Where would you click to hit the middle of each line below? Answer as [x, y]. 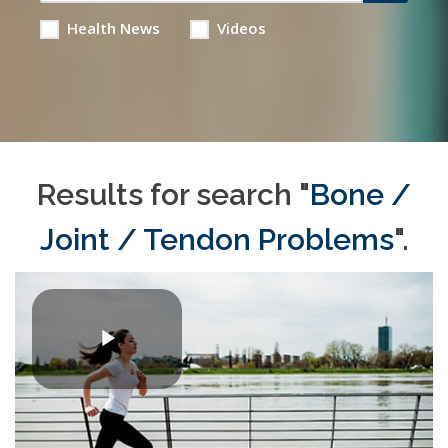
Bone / [360, 194]
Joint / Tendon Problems [216, 239]
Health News [113, 28]
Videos [241, 28]
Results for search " [173, 194]
